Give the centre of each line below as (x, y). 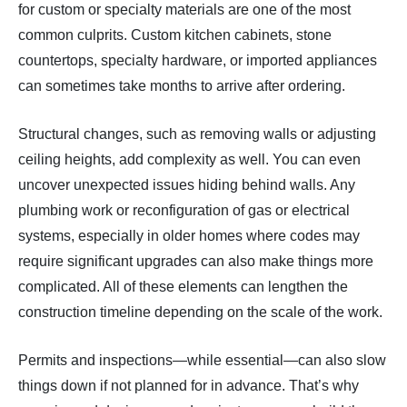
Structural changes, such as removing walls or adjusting (197, 134)
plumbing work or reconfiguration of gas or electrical (184, 211)
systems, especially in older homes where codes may (189, 236)
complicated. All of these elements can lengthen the (183, 287)
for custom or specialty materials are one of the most (184, 10)
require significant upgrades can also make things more (196, 262)
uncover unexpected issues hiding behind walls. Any (187, 185)
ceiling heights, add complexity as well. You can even (189, 160)
